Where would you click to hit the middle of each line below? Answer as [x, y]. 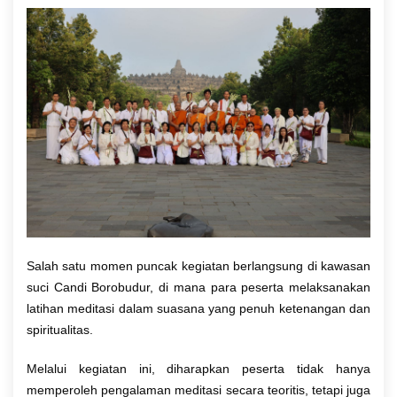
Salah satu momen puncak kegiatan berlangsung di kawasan [198, 265]
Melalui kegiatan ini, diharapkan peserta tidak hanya [198, 368]
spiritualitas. [60, 329]
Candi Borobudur [102, 287]
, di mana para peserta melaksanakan [261, 287]
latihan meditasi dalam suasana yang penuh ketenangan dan [198, 308]
